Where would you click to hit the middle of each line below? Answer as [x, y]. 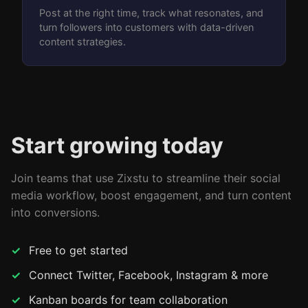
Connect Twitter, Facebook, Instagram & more [148, 275]
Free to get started [78, 251]
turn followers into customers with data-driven [146, 27]
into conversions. [55, 213]
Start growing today [117, 146]
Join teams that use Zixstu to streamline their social [146, 178]
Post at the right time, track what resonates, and [151, 13]
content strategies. [82, 42]
